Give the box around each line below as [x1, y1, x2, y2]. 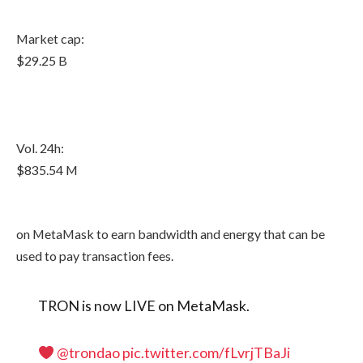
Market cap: [16, 31, 84, 47]
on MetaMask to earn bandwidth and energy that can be [16, 225, 325, 241]
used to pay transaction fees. [16, 247, 173, 263]
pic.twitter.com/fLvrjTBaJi [122, 343, 291, 361]
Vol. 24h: [16, 140, 64, 156]
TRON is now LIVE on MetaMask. [37, 297, 250, 315]
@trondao [57, 343, 121, 361]
